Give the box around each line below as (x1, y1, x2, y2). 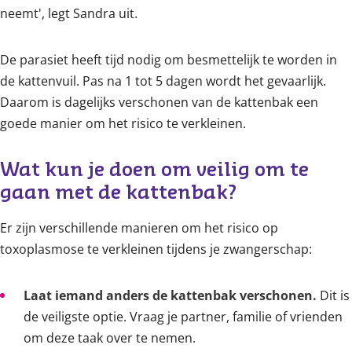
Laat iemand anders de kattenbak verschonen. (24, 287, 317, 304)
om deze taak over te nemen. (24, 329, 196, 346)
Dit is (317, 287, 350, 304)
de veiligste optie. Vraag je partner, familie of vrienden (24, 308, 343, 325)
